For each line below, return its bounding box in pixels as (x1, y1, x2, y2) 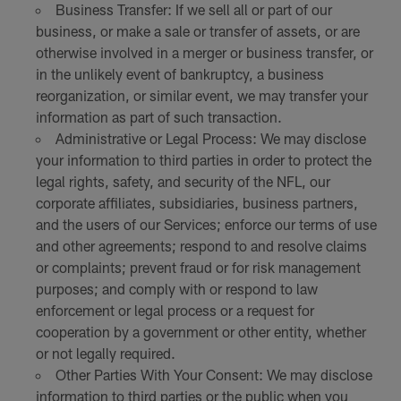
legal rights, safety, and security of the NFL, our (35, 173, 330, 191)
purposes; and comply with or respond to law (35, 280, 318, 298)
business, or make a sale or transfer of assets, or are (35, 22, 360, 40)
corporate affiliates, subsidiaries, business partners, (35, 194, 358, 212)
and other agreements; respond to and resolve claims (35, 237, 367, 255)
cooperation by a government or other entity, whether (35, 323, 366, 341)
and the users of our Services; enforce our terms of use (35, 216, 377, 234)
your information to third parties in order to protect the (35, 151, 371, 169)
